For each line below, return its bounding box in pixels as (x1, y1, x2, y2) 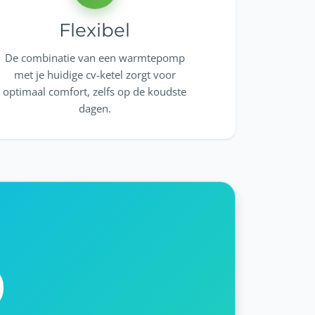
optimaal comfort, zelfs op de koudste (3, 84, 187, 98)
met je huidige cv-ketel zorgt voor (13, 67, 176, 82)
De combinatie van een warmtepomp (4, 50, 185, 65)
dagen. (78, 101, 111, 115)
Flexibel (59, 19, 131, 41)
